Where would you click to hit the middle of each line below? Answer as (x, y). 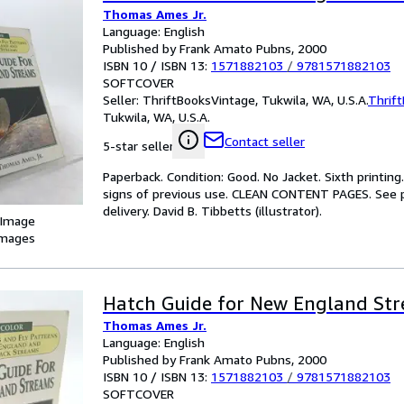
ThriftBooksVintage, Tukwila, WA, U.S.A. (255, 100)
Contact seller (265, 141)
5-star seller (138, 146)
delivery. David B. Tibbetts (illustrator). (212, 211)
